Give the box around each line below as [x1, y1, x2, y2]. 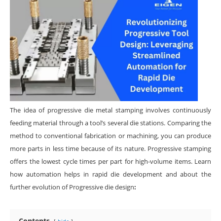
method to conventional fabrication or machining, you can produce [10, 131, 211, 140]
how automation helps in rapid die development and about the [10, 169, 211, 179]
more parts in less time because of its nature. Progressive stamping [10, 144, 211, 153]
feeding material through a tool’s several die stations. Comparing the [10, 118, 211, 127]
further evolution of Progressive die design [10, 182, 134, 191]
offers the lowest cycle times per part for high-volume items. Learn [10, 156, 211, 166]
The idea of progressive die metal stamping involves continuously [10, 105, 211, 114]
